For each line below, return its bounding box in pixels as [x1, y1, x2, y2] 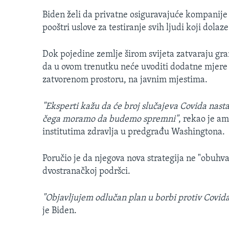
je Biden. [42, 206, 77, 216]
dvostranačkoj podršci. [42, 167, 130, 177]
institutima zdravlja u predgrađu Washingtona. [42, 127, 225, 138]
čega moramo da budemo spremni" [42, 114, 178, 125]
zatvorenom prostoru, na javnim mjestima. [42, 75, 208, 85]
